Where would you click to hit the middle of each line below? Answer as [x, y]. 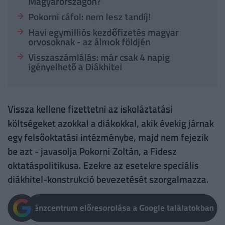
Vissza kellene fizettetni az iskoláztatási [90, 109]
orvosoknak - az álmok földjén [89, 42]
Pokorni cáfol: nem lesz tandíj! [89, 17]
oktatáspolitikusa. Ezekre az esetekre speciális [103, 165]
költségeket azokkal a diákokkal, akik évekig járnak [111, 123]
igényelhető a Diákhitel [75, 67]
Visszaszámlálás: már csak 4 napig [99, 57]
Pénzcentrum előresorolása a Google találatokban [122, 208]
